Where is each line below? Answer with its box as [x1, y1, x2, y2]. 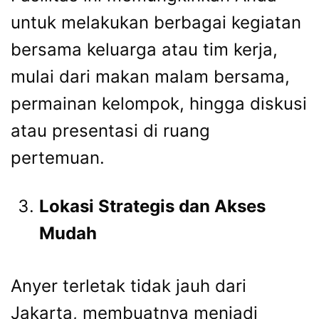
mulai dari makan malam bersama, [11, 66, 290, 87]
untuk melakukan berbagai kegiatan [11, 11, 301, 33]
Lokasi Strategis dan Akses [39, 195, 266, 216]
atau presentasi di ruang [11, 120, 210, 141]
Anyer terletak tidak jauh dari [11, 275, 246, 296]
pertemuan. [11, 147, 105, 168]
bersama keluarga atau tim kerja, [11, 38, 278, 60]
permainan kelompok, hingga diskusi [11, 93, 307, 114]
